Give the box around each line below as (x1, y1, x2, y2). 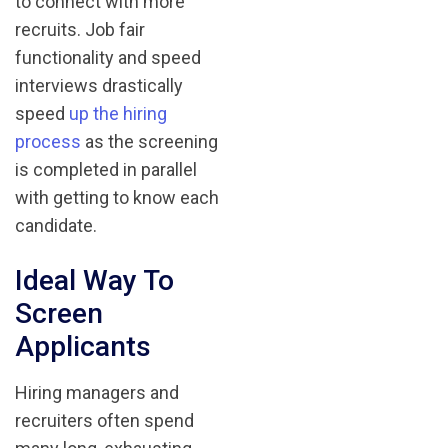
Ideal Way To (15, 264, 174, 298)
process (15, 131, 81, 153)
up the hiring (69, 103, 167, 125)
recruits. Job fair (15, 19, 145, 41)
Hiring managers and (15, 382, 179, 404)
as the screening (81, 131, 218, 153)
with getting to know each (15, 187, 219, 209)
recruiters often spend (15, 410, 194, 432)
